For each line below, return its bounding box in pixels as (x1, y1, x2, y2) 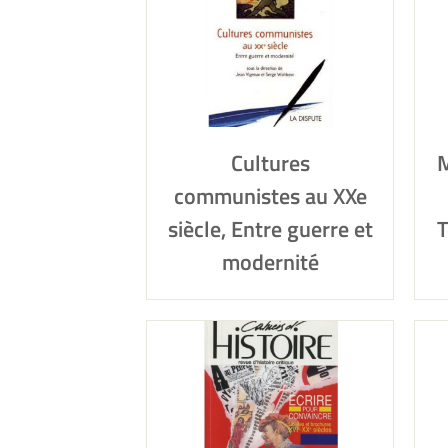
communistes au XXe (173, 179, 367, 213)
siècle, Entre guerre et (167, 212, 373, 246)
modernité (221, 245, 319, 279)
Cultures (230, 146, 310, 180)
